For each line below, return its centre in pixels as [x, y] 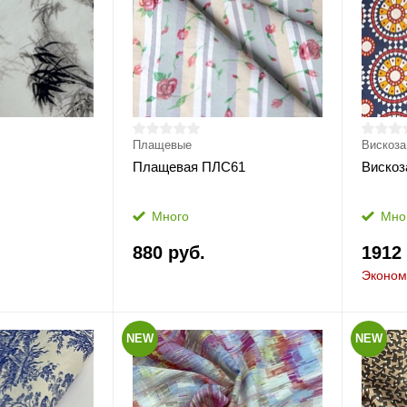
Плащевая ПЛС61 [189, 167]
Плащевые [162, 145]
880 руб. [169, 253]
